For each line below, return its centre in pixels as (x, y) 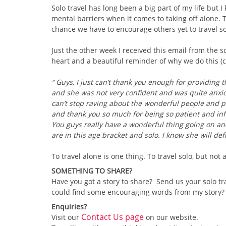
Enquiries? (69, 206)
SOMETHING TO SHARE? (92, 171)
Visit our (66, 217)
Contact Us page (112, 217)
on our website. (171, 217)
